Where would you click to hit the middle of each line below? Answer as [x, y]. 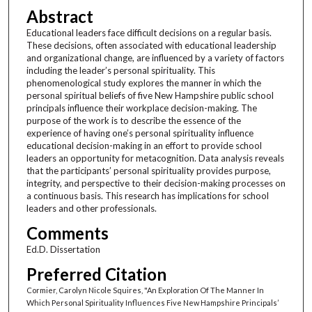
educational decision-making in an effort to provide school [144, 145]
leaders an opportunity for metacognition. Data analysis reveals [155, 158]
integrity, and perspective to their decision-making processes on [156, 183]
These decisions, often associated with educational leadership [151, 45]
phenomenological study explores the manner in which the [143, 83]
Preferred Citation [96, 274]
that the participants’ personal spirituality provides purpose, [148, 170]
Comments [67, 233]
